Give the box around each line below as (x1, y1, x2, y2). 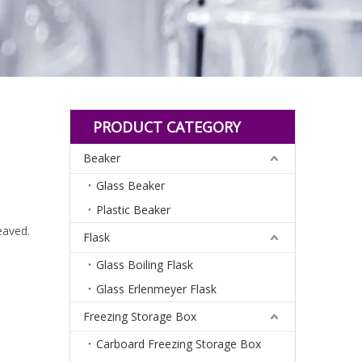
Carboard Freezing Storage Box (96, 335, 261, 351)
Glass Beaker (96, 177, 165, 193)
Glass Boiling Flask (96, 256, 193, 272)
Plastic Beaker (96, 201, 170, 217)
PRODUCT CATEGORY (93, 116, 241, 137)
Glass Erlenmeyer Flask (96, 280, 217, 297)
